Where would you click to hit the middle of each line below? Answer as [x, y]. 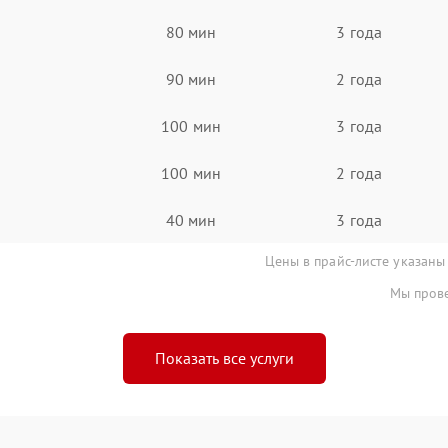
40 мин [191, 219]
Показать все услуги [224, 358]
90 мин [191, 78]
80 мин [191, 31]
